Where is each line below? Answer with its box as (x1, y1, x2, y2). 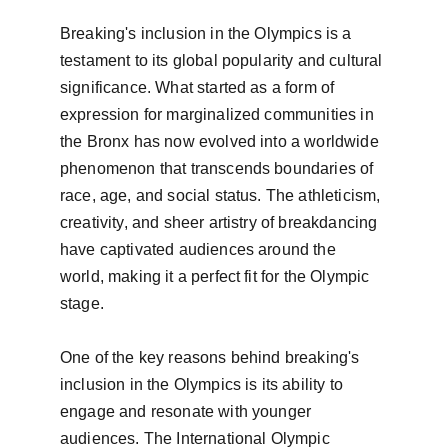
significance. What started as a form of (60, 79, 339, 96)
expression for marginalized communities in (60, 106, 378, 123)
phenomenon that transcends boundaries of (60, 160, 378, 177)
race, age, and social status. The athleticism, (60, 187, 385, 204)
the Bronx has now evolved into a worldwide (60, 133, 383, 150)
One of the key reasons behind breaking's (60, 349, 364, 366)
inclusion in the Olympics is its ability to (60, 376, 348, 393)
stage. (60, 295, 104, 312)
